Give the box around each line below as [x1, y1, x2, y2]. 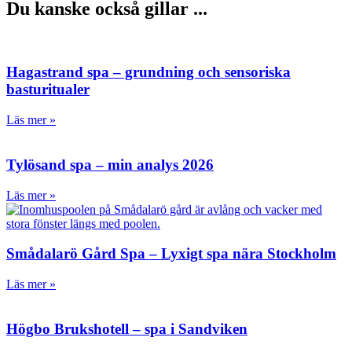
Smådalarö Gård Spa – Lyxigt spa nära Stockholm [6, 245, 336, 262]
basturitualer [6, 81, 90, 98]
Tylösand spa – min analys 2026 [6, 156, 214, 173]
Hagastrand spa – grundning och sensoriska [6, 64, 291, 81]
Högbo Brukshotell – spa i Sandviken [6, 320, 247, 337]
